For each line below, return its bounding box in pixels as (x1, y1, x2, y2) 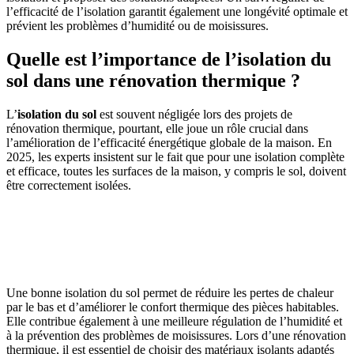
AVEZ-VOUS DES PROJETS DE (85, 217, 269, 232)
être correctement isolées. (6, 178, 131, 192)
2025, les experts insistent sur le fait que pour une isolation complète (6, 149, 345, 164)
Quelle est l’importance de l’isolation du (6, 48, 331, 70)
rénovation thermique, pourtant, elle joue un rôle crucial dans (6, 121, 308, 135)
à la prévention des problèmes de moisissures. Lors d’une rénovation (6, 328, 346, 342)
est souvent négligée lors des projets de (96, 107, 292, 121)
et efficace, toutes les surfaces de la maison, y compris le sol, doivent (6, 164, 346, 178)
